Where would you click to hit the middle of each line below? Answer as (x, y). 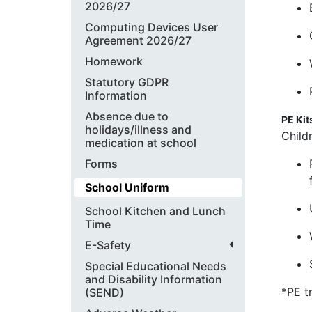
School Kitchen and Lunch (155, 211)
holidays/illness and (138, 130)
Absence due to (127, 116)
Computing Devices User (151, 27)
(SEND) (104, 292)
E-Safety (108, 245)
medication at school (141, 143)
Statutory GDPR (127, 82)
